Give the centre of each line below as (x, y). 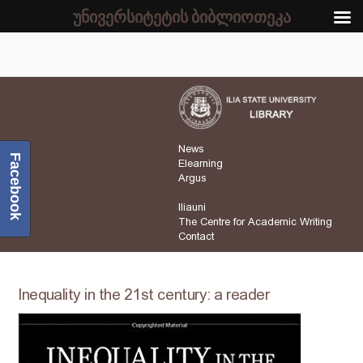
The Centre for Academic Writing (255, 222)
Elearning (201, 164)
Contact (196, 237)
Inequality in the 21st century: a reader (144, 295)
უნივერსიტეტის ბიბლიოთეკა (181, 16)
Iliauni (192, 207)
